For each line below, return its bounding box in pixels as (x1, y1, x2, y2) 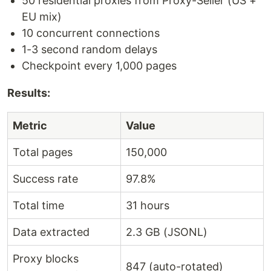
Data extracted (13, 226, 90, 239)
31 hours (126, 199, 169, 212)
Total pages (13, 146, 73, 159)
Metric (13, 119, 47, 132)
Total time (13, 199, 64, 212)
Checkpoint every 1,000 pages (22, 59, 177, 73)
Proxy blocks (13, 252, 79, 266)
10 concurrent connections (22, 27, 160, 40)
